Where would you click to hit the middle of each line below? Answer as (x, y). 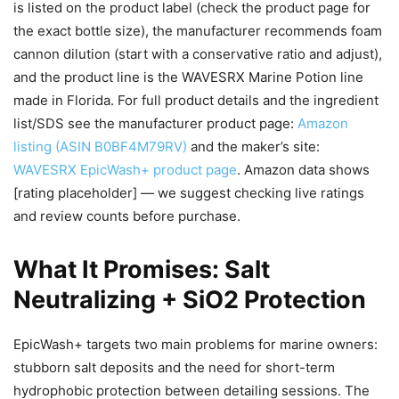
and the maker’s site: (253, 147)
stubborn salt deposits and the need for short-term (174, 368)
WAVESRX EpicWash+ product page (125, 170)
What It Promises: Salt (142, 270)
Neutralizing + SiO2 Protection (190, 300)
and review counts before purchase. (127, 216)
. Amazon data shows (303, 170)
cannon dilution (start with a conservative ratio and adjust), (198, 54)
